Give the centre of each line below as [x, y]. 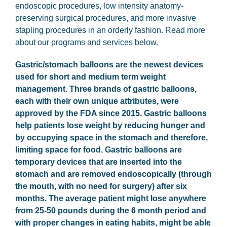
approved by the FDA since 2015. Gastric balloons [111, 113]
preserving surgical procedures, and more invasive [106, 18]
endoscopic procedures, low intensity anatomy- [99, 6]
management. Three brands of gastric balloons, [106, 89]
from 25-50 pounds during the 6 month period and [111, 210]
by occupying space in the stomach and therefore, [111, 137]
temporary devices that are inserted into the [99, 162]
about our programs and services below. [87, 42]
